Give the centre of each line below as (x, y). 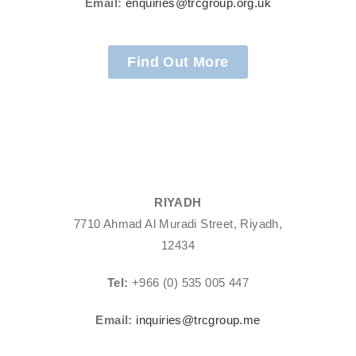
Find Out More (178, 62)
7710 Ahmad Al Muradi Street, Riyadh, (178, 224)
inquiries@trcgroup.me (198, 320)
